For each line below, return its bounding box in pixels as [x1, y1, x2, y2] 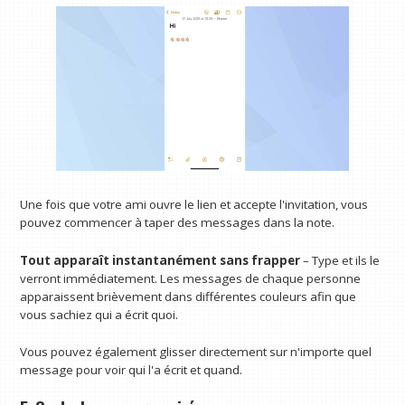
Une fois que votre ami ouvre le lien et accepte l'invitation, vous [20, 195, 369, 212]
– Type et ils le [303, 251, 381, 268]
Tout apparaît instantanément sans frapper [20, 251, 304, 268]
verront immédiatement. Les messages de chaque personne [20, 269, 362, 287]
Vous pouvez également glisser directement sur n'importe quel [20, 344, 372, 361]
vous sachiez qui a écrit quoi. [20, 306, 179, 323]
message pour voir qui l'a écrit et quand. [20, 362, 243, 379]
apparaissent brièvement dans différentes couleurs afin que [20, 287, 357, 305]
